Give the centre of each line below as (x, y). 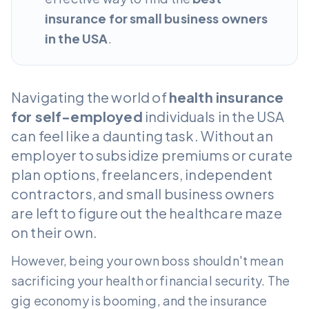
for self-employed (77, 116)
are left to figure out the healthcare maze (147, 212)
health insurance (226, 97)
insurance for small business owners (157, 18)
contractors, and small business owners (143, 193)
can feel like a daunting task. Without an (142, 135)
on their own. (54, 232)
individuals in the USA (213, 116)
